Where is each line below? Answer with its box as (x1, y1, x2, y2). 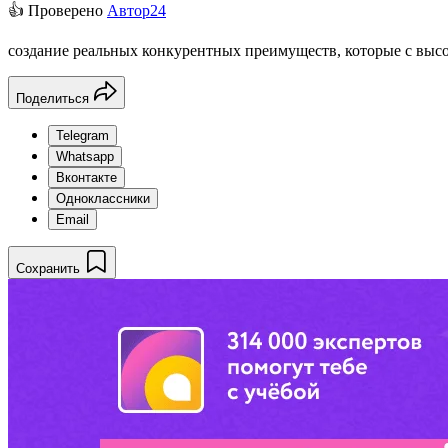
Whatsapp (56, 148, 114, 164)
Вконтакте (56, 169, 117, 185)
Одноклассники (56, 190, 150, 206)
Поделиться (16, 90, 89, 106)
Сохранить (16, 260, 80, 276)
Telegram (56, 127, 109, 143)
